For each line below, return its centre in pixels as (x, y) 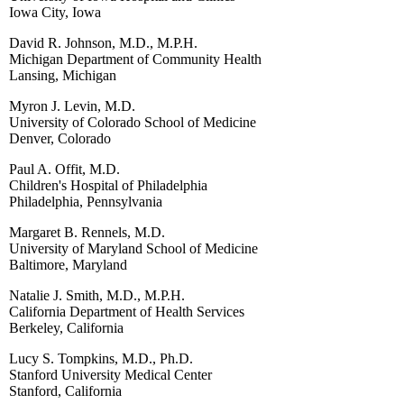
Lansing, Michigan (63, 75)
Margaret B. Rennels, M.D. (87, 232)
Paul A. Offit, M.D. (64, 169)
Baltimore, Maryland (68, 264)
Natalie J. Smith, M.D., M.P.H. (97, 295)
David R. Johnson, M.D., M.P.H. (103, 42)
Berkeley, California (66, 327)
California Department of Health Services (127, 311)
